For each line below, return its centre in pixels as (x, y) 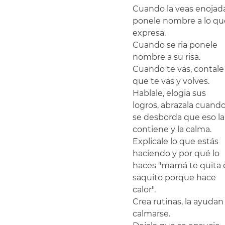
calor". (144, 189)
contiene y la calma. (172, 129)
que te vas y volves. (171, 81)
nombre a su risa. (166, 57)
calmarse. (151, 213)
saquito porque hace (175, 177)
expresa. (149, 33)
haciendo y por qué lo (177, 153)
